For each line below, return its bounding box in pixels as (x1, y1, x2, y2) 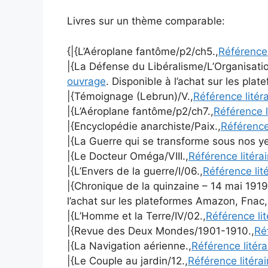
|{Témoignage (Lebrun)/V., (67, 90, 193, 102)
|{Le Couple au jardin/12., (67, 254, 188, 267)
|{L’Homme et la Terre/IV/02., (67, 209, 206, 222)
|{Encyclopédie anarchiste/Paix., (67, 120, 221, 132)
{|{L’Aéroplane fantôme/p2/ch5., (67, 45, 218, 57)
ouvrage (67, 75, 106, 87)
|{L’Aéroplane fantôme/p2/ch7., (67, 105, 214, 117)
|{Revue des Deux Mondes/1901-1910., (67, 224, 254, 237)
